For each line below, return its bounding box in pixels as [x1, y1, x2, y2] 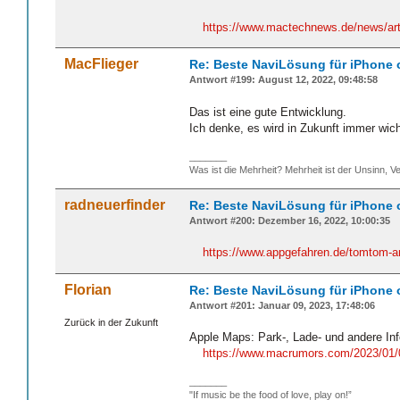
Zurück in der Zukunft [64, 316, 158, 328]
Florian [64, 281, 112, 297]
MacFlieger [64, 56, 138, 72]
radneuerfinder [64, 196, 165, 212]
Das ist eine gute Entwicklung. [189, 105, 346, 120]
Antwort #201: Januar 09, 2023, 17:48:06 [189, 299, 375, 311]
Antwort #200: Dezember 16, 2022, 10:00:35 [189, 214, 390, 226]
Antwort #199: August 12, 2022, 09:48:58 [189, 74, 378, 86]
